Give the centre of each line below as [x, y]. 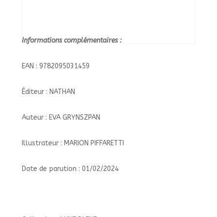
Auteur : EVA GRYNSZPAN [61, 117]
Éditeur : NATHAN [48, 92]
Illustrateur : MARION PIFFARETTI [73, 143]
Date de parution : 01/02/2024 [70, 169]
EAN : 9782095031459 [55, 66]
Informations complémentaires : [72, 40]
